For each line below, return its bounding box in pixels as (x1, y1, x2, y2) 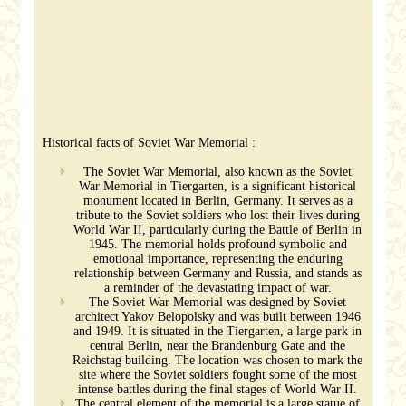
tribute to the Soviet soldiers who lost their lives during (75, 208, 360, 222)
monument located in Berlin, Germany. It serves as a (82, 194, 353, 208)
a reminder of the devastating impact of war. (103, 281, 332, 295)
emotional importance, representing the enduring (92, 252, 343, 266)
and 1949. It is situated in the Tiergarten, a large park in (73, 324, 362, 338)
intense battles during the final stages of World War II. (78, 382, 357, 396)
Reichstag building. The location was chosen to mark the (72, 353, 362, 367)
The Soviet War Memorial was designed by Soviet (89, 295, 346, 309)
